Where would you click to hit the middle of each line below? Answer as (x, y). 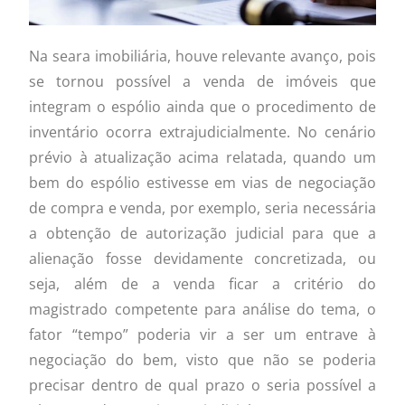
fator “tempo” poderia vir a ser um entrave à (202, 334)
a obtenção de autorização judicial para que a (202, 233)
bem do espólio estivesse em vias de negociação (202, 182)
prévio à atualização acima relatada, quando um (202, 157)
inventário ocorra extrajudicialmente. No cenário (202, 132)
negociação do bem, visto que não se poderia (202, 359)
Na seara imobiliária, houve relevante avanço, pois (202, 56)
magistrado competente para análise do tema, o (202, 309)
